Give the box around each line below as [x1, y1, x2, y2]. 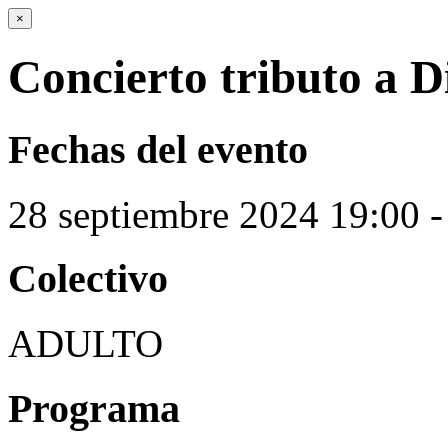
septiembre [58, 192, 229, 236]
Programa [8, 385, 180, 431]
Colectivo [8, 256, 168, 302]
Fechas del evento [8, 126, 308, 172]
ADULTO [8, 322, 163, 366]
